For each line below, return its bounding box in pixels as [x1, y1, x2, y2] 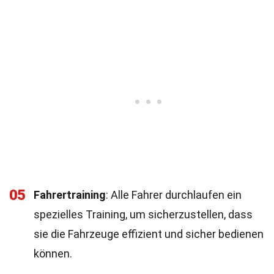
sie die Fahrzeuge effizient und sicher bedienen [34, 228, 264, 240]
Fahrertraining [34, 188, 106, 201]
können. [34, 247, 72, 260]
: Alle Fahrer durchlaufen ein [106, 188, 242, 201]
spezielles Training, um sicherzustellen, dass [34, 208, 253, 221]
